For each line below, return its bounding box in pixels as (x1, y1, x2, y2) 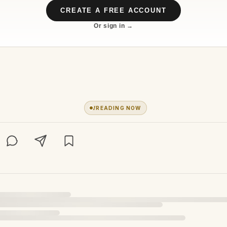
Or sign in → (94, 22, 133, 29)
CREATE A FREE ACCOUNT (60, 7, 167, 14)
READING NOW (96, 104, 141, 111)
